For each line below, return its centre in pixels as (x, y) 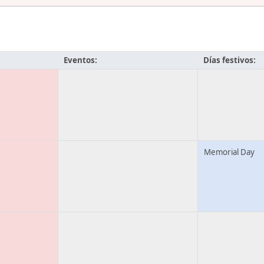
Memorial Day (229, 152)
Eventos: (80, 60)
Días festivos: (230, 60)
